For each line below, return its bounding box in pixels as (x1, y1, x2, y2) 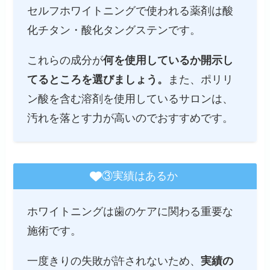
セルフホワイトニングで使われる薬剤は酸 (27, 5, 233, 17)
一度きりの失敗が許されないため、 (27, 254, 201, 267)
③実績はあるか (101, 170, 178, 183)
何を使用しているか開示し (102, 54, 233, 67)
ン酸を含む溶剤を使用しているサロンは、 (27, 93, 233, 105)
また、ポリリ (168, 74, 233, 86)
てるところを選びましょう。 (27, 74, 168, 86)
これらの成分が (27, 54, 103, 67)
